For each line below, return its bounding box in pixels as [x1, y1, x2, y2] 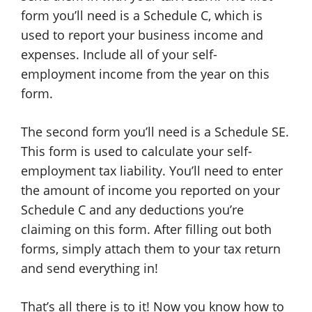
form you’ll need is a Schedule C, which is [21, 7, 263, 24]
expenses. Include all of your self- [21, 46, 217, 63]
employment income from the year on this [21, 65, 270, 82]
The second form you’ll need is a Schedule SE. [21, 123, 289, 140]
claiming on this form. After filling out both [21, 221, 272, 237]
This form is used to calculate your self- [21, 143, 252, 159]
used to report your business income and [21, 26, 263, 43]
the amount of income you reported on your [21, 182, 280, 198]
